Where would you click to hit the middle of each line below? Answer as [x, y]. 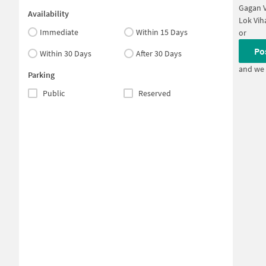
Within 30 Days [66, 53]
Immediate [59, 32]
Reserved [154, 93]
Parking [41, 75]
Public [54, 93]
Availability [48, 14]
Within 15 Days [162, 32]
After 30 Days [159, 53]
